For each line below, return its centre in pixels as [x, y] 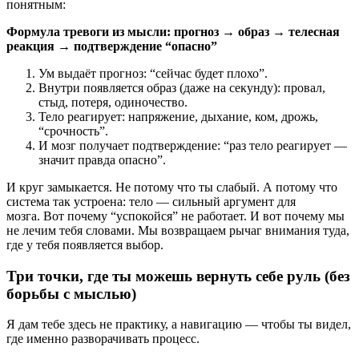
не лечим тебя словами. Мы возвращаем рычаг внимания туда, [178, 230]
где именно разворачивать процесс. [103, 339]
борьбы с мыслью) [71, 293]
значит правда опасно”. [102, 159]
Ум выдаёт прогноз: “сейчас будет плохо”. [153, 73]
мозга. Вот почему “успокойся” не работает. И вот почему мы [175, 216]
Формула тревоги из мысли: [90, 31]
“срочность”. [73, 131]
